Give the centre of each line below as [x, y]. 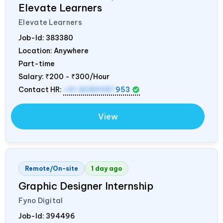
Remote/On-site [52, 169]
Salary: [32, 77]
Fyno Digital [41, 201]
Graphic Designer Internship [86, 186]
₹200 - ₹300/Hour [77, 77]
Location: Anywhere [54, 51]
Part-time [37, 64]
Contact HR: [41, 90]
